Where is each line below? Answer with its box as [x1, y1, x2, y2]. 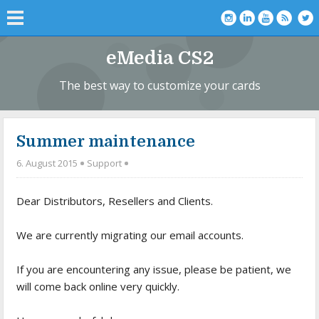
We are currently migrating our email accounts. [16, 227, 244, 242]
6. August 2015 [16, 156, 80, 169]
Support [87, 156, 122, 169]
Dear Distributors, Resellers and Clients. [16, 193, 214, 208]
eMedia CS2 [105, 48, 214, 68]
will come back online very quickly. [16, 278, 180, 293]
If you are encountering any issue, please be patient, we [16, 261, 292, 276]
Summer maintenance [16, 132, 196, 150]
